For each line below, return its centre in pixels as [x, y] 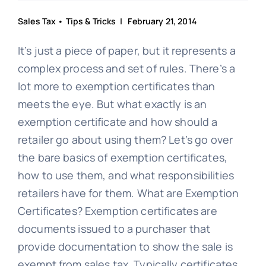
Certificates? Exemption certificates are [117, 211]
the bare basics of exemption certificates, [123, 158]
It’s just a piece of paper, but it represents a [126, 51]
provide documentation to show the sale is [125, 247]
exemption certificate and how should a [118, 122]
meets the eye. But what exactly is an [112, 104]
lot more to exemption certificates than [116, 86]
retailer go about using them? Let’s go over [125, 140]
